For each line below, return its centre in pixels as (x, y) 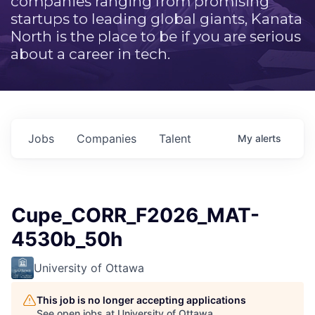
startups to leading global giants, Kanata (156, 19)
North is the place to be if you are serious (156, 36)
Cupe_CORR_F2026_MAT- (135, 215)
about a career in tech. (90, 54)
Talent (175, 139)
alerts (268, 138)
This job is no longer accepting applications (141, 300)
